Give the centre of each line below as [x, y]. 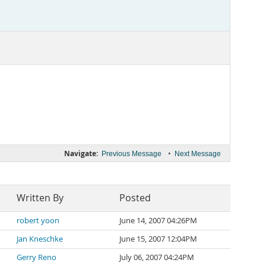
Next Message [198, 154]
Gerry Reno [37, 257]
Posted [135, 198]
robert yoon [38, 221]
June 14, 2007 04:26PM [158, 221]
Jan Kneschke [40, 239]
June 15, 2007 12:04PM [158, 239]
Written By [40, 198]
